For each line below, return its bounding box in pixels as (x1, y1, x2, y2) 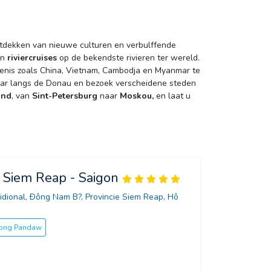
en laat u (154, 90, 191, 102)
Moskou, (120, 90, 154, 102)
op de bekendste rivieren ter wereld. (57, 52, 200, 64)
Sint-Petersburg (32, 90, 97, 102)
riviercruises (7, 52, 57, 64)
